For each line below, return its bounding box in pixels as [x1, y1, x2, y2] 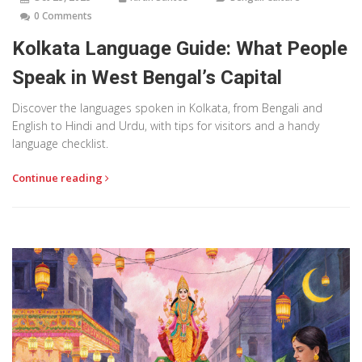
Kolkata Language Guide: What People [12, 37, 347, 61]
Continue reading [12, 170, 105, 186]
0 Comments [34, 9, 92, 23]
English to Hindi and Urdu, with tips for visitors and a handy [12, 118, 319, 134]
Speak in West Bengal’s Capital [12, 66, 282, 90]
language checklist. [12, 136, 108, 152]
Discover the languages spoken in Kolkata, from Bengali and [12, 100, 322, 116]
